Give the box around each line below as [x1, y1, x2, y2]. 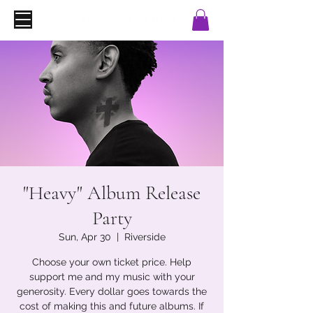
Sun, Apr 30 [58, 231, 111, 243]
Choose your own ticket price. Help [32, 256, 191, 268]
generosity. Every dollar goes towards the [17, 286, 207, 298]
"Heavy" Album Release [23, 181, 201, 205]
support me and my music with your [29, 271, 195, 283]
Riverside [124, 231, 166, 243]
